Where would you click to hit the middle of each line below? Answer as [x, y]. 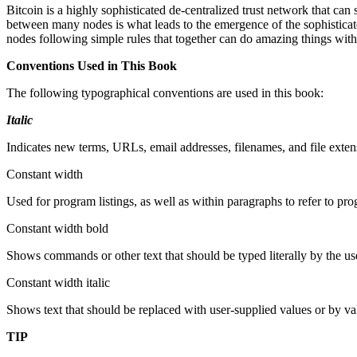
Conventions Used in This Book [92, 65]
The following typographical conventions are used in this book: [165, 92]
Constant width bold [57, 228]
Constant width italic [58, 282]
